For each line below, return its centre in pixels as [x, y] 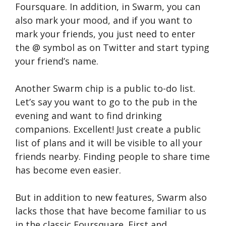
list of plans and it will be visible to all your [109, 143]
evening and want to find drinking [89, 116]
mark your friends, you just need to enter [105, 34]
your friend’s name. [57, 61]
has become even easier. [68, 170]
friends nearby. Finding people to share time [112, 157]
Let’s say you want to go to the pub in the [106, 102]
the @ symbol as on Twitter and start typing [112, 48]
